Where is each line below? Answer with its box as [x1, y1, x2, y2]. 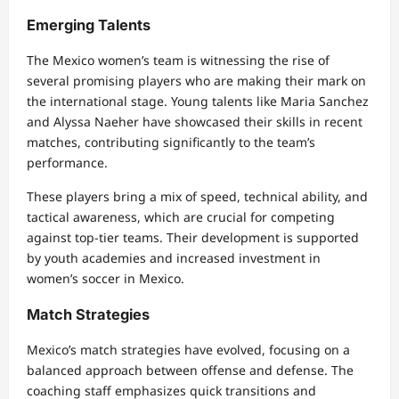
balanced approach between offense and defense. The [27, 362, 354, 379]
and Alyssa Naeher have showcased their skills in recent [27, 113, 362, 131]
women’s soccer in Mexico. [27, 270, 184, 288]
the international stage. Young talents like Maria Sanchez [27, 93, 369, 110]
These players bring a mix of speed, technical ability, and [27, 188, 368, 206]
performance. [27, 154, 108, 172]
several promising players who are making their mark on [27, 72, 366, 90]
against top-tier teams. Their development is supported [27, 229, 359, 247]
